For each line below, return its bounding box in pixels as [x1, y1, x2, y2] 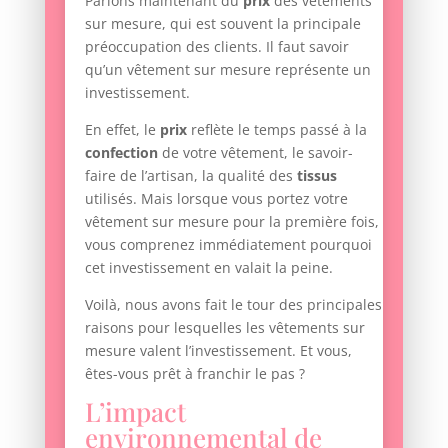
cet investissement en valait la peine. [84, 257, 333, 277]
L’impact [84, 393, 186, 429]
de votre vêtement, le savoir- [157, 142, 353, 162]
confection [84, 142, 158, 162]
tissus [296, 165, 337, 185]
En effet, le [84, 119, 160, 139]
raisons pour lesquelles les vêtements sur [84, 317, 365, 337]
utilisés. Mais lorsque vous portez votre [84, 188, 348, 208]
